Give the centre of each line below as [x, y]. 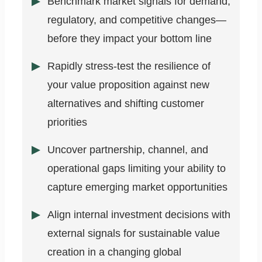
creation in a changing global [114, 252]
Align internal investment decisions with [139, 215]
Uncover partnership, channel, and [128, 150]
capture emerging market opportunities [137, 187]
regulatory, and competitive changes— [137, 20]
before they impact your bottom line [130, 39]
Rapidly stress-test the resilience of [129, 66]
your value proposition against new [128, 85]
